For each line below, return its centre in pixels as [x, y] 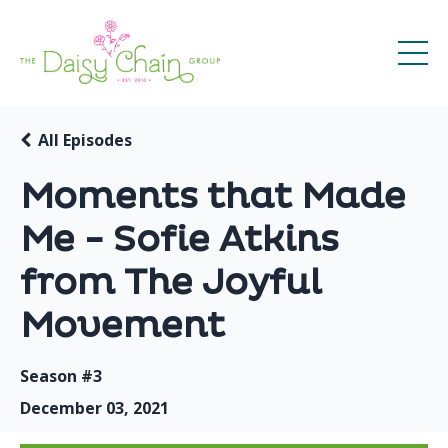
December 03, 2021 [94, 408]
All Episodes [85, 140]
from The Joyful [171, 283]
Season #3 [61, 376]
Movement [122, 326]
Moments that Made [213, 197]
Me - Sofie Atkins [179, 240]
